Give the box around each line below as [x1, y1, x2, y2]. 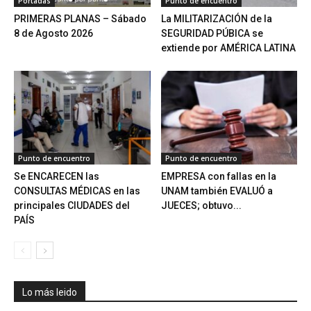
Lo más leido [22, 287, 77, 299]
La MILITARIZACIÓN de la [160, 12, 272, 24]
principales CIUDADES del [14, 200, 130, 212]
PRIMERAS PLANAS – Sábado [14, 12, 146, 24]
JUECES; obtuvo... [160, 200, 242, 212]
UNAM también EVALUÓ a [160, 185, 273, 197]
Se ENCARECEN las [14, 171, 99, 183]
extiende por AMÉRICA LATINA [160, 42, 296, 53]
